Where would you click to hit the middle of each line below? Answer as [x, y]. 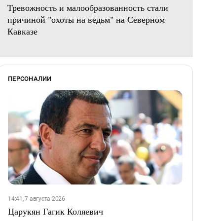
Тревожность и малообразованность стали [88, 8]
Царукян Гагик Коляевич [55, 211]
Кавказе [22, 31]
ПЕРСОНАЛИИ [30, 79]
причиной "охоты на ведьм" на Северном [86, 19]
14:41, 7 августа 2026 [37, 199]
